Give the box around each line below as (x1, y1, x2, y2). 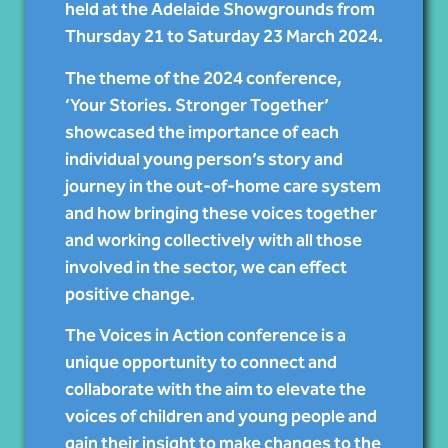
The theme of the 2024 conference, (65, 66, 342, 89)
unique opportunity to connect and (65, 351, 337, 374)
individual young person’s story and (65, 147, 343, 170)
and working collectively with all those (65, 228, 362, 251)
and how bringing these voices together (65, 201, 377, 224)
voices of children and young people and (65, 405, 377, 428)
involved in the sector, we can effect (65, 255, 347, 278)
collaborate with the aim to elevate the (65, 378, 366, 401)
